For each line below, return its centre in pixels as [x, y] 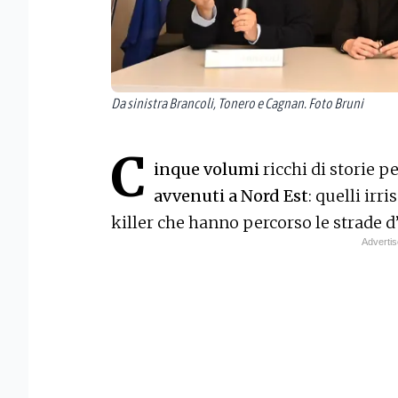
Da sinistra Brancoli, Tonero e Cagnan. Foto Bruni [237, 103]
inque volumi [207, 170]
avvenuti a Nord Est [231, 196]
